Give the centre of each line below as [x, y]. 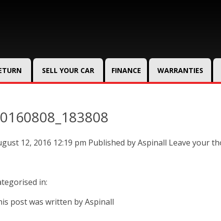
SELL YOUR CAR [68, 70]
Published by [113, 142]
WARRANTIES [180, 70]
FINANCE [126, 70]
